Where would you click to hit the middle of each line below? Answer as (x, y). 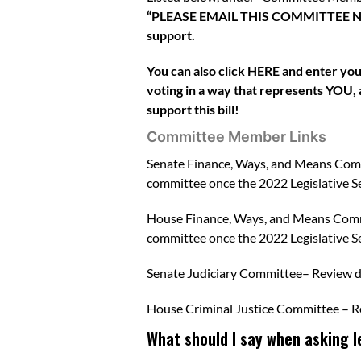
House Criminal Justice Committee (243, 308)
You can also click (197, 70)
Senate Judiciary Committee (224, 272)
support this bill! (193, 109)
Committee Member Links (237, 136)
